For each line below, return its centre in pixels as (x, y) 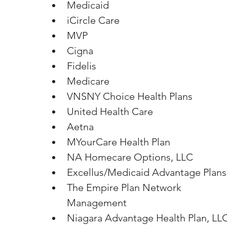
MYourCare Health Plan (119, 142)
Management (97, 203)
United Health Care (110, 111)
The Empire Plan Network (125, 187)
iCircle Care (93, 20)
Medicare (88, 81)
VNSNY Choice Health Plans (130, 96)
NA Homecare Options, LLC (130, 157)
